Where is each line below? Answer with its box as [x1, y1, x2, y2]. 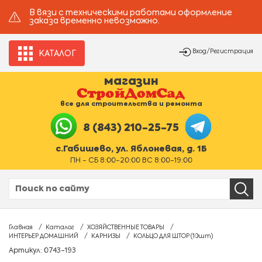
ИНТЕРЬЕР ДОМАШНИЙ [9, 233, 78, 239]
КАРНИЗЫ [91, 233, 120, 239]
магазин [104, 76, 158, 88]
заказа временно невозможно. [29, 17, 160, 25]
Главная [9, 225, 33, 230]
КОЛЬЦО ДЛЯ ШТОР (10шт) [133, 233, 213, 239]
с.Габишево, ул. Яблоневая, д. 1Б [55, 145, 207, 153]
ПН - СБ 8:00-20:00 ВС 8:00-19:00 [70, 157, 192, 164]
